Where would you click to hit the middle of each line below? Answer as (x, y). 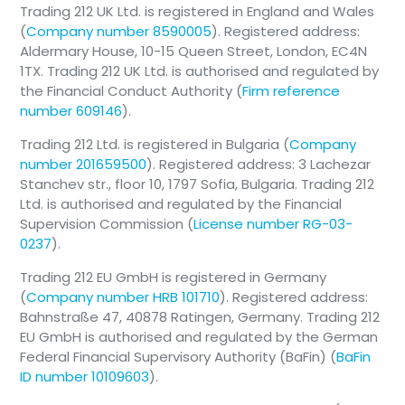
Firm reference (292, 91)
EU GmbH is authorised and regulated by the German (199, 337)
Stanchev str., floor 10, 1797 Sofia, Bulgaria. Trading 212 (198, 184)
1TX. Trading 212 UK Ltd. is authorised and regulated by (200, 71)
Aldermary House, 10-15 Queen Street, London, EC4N (194, 52)
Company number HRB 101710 (123, 297)
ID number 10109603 (85, 377)
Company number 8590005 (119, 32)
